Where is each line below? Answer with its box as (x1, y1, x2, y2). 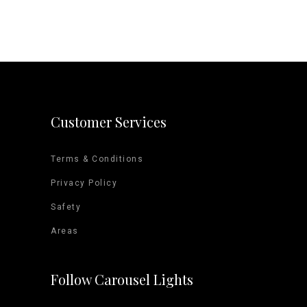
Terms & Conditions (51, 153, 143, 164)
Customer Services (51, 112, 167, 131)
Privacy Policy (51, 177, 117, 188)
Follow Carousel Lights (51, 269, 193, 288)
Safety (51, 201, 81, 212)
